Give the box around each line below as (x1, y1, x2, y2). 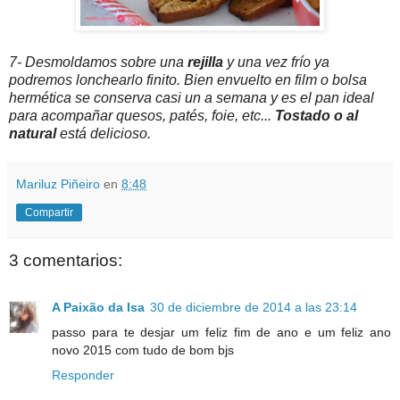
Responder (52, 367, 114, 382)
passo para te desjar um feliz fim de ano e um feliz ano (52, 324, 391, 339)
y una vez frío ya (223, 54, 329, 71)
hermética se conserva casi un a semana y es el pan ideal (9, 90, 374, 106)
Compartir (25, 206, 73, 220)
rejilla (187, 54, 223, 71)
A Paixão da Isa (52, 299, 145, 314)
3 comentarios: (9, 251, 122, 271)
